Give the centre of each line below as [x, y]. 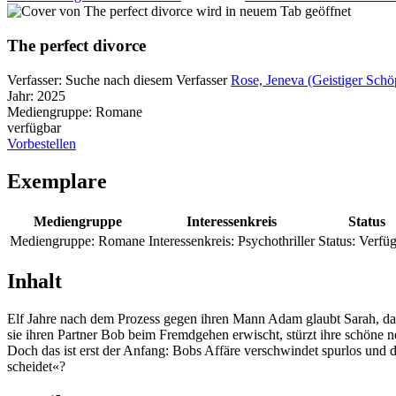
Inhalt [34, 281]
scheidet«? [36, 366]
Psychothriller [276, 240]
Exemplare [57, 181]
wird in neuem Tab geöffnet [274, 11]
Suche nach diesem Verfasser [146, 80]
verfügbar [34, 127]
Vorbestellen [42, 143]
